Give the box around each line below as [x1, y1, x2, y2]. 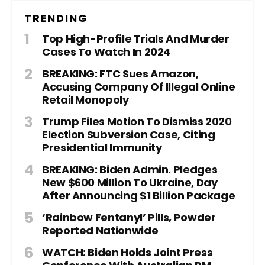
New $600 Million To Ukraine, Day [42, 175, 218, 190]
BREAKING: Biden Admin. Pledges [42, 162, 218, 177]
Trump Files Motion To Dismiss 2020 [42, 114, 232, 130]
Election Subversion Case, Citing [42, 127, 215, 143]
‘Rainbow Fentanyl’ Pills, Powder [42, 210, 216, 225]
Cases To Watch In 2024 [42, 44, 172, 60]
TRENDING [24, 11, 88, 26]
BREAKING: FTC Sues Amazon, [42, 66, 199, 82]
